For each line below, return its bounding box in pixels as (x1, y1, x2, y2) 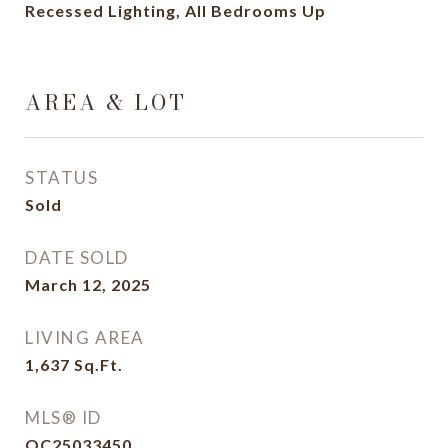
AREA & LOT (25, 86, 187, 118)
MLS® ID (25, 407, 102, 428)
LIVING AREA (25, 327, 145, 348)
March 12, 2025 (25, 275, 151, 294)
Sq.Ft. (74, 355, 123, 374)
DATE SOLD (25, 247, 129, 268)
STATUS (25, 167, 98, 188)
